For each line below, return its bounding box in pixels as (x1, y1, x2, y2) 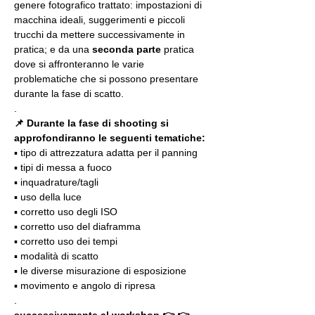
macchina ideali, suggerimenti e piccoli (14, 14, 188, 25)
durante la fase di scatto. (14, 88, 124, 99)
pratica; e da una (14, 44, 92, 55)
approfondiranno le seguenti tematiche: (14, 132, 205, 143)
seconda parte (92, 44, 161, 55)
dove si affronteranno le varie (14, 58, 147, 70)
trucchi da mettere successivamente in (14, 29, 188, 40)
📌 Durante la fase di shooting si (14, 117, 172, 129)
